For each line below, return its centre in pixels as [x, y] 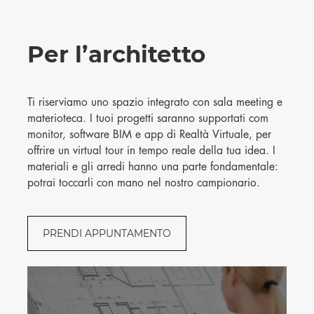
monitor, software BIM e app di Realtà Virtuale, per [149, 134]
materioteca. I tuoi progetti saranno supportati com [148, 118]
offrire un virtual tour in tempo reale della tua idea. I [151, 150]
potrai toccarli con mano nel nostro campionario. [144, 183]
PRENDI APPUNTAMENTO [107, 233]
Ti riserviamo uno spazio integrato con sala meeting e [155, 102]
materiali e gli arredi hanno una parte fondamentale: [153, 166]
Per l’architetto [116, 54]
